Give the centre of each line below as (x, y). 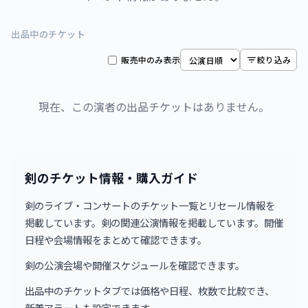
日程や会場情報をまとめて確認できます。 (116, 240)
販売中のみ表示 (151, 59)
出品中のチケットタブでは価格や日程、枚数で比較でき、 (150, 290)
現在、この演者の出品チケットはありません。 (154, 107)
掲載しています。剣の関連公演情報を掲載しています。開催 (154, 222)
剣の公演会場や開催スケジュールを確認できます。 (135, 265)
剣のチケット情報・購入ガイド (111, 178)
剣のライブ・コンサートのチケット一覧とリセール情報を (150, 205)
